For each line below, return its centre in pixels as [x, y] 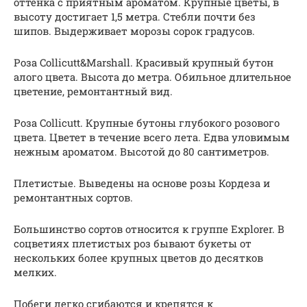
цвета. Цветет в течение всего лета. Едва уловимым [152, 137]
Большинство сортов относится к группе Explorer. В [149, 229]
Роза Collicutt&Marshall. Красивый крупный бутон [144, 63]
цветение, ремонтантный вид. [93, 91]
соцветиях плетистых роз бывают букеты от [133, 244]
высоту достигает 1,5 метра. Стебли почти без [135, 17]
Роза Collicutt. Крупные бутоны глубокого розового [147, 123]
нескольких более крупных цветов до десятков [138, 258]
